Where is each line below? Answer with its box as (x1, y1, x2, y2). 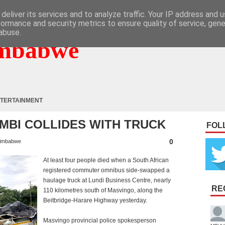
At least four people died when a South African (43, 157, 169, 164)
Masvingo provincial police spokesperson (43, 217, 156, 224)
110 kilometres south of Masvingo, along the (43, 187, 163, 194)
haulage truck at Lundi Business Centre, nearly (43, 177, 171, 184)
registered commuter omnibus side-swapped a (43, 167, 170, 174)
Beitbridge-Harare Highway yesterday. (43, 197, 147, 204)
